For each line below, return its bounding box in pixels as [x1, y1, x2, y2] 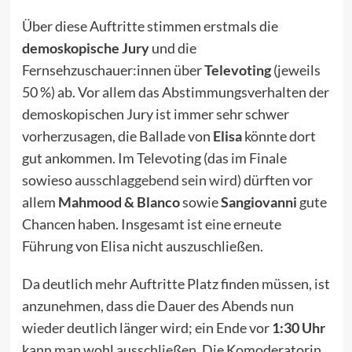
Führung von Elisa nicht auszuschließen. [21, 237, 263, 255]
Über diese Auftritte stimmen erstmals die [21, 17, 278, 35]
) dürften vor [236, 171, 313, 189]
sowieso [21, 171, 75, 189]
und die [148, 39, 196, 57]
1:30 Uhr [271, 319, 325, 337]
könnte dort [244, 127, 316, 145]
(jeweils [273, 61, 321, 79]
